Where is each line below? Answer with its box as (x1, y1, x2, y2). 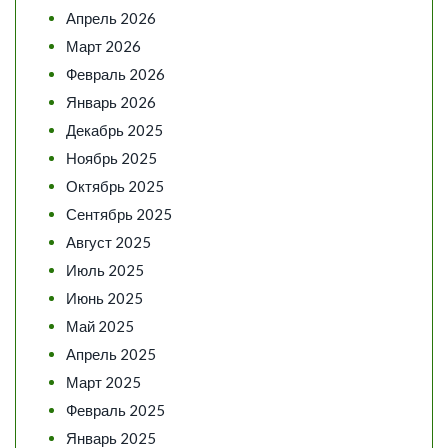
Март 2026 (66, 36, 141, 55)
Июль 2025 (66, 260, 144, 279)
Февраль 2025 (66, 400, 165, 419)
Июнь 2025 (66, 288, 143, 307)
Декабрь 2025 (66, 120, 163, 139)
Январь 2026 (66, 92, 156, 111)
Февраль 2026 (66, 64, 165, 83)
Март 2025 (66, 372, 141, 391)
